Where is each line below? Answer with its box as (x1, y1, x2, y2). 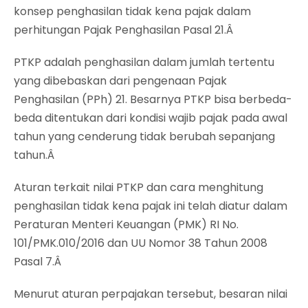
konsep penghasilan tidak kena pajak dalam (14, 3, 251, 20)
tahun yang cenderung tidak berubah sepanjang (14, 129, 275, 145)
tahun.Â (14, 147, 57, 164)
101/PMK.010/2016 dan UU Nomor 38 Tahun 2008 (14, 235, 267, 252)
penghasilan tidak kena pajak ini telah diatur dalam (14, 198, 287, 214)
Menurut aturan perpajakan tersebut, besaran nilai (14, 286, 287, 302)
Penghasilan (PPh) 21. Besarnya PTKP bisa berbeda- (14, 91, 292, 108)
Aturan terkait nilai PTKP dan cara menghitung (14, 179, 263, 196)
